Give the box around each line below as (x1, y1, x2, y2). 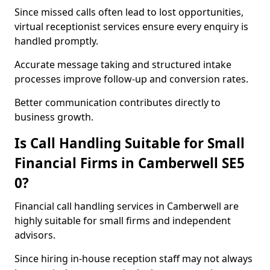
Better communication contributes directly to (14, 96, 221, 109)
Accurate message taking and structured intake (14, 58, 231, 71)
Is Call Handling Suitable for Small (14, 134, 245, 152)
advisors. (14, 228, 55, 242)
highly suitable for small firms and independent (14, 214, 231, 227)
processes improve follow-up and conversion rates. (14, 72, 248, 86)
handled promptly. (14, 34, 98, 48)
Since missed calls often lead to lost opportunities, (14, 5, 243, 19)
